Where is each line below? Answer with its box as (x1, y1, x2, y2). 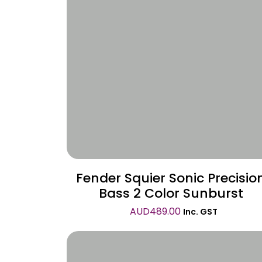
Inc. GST (183, 206, 218, 218)
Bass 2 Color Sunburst (98, 184, 243, 202)
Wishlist (160, 30, 196, 43)
